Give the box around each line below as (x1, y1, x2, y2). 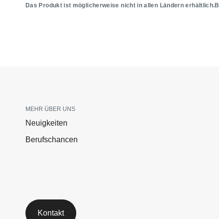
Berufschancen (25, 135, 78, 144)
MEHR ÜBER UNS (25, 106, 75, 113)
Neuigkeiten (25, 119, 67, 128)
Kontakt (38, 209, 64, 218)
